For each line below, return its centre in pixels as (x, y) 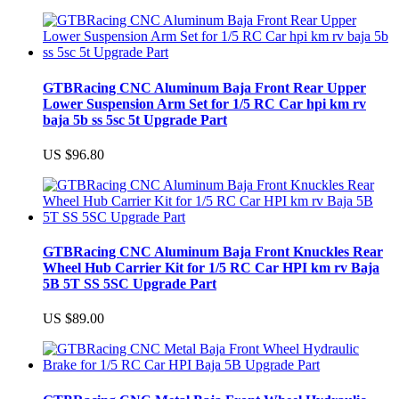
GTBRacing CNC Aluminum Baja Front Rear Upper (204, 87)
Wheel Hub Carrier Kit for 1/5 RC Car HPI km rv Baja (211, 268)
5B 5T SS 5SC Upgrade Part (130, 284)
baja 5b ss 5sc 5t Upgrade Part (135, 119)
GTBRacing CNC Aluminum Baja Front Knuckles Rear (213, 252)
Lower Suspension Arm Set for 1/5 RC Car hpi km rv (204, 103)
